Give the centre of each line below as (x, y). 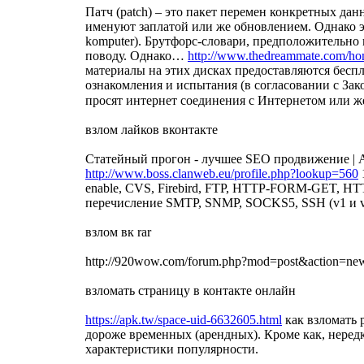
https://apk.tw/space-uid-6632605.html (184, 319)
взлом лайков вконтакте (152, 129)
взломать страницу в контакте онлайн (191, 290)
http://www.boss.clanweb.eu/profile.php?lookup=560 (222, 173)
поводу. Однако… (136, 55)
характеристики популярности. (172, 349)
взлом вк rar (118, 232)
